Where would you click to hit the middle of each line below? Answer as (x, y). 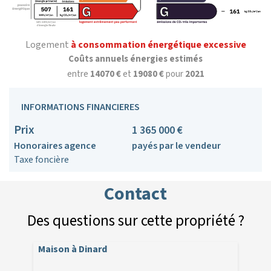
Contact (135, 194)
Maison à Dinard (72, 250)
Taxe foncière (41, 160)
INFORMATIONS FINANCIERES (80, 107)
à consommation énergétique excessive (158, 45)
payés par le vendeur (176, 146)
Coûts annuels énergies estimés (135, 59)
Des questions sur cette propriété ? (135, 221)
